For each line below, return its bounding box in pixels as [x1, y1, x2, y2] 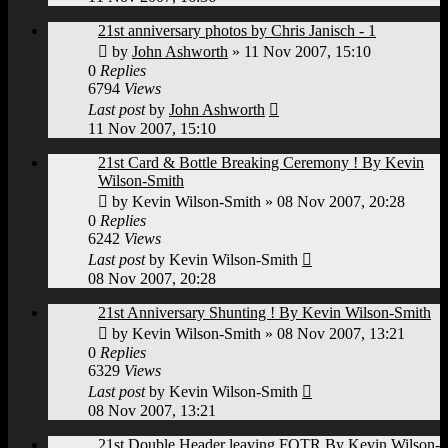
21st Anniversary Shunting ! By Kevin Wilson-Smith [98, 303, 431, 321]
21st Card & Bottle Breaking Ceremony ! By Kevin [98, 153, 424, 171]
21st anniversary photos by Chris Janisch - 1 [98, 21, 376, 39]
